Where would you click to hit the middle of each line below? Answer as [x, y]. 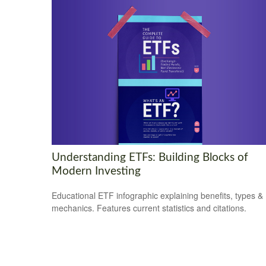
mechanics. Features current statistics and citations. [149, 208]
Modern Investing [96, 172]
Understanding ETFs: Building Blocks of [150, 158]
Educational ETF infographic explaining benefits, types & [157, 196]
